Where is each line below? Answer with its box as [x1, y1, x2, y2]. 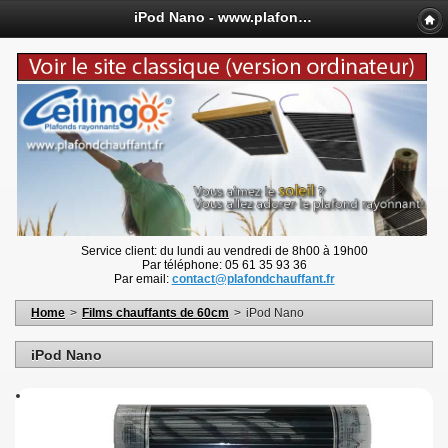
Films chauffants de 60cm [82, 305, 229, 320]
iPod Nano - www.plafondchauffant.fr [298, 9, 313, 26]
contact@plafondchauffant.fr [171, 272, 335, 287]
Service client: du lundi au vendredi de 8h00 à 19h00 [80, 244, 368, 259]
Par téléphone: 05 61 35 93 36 [141, 258, 307, 273]
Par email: [113, 272, 172, 287]
